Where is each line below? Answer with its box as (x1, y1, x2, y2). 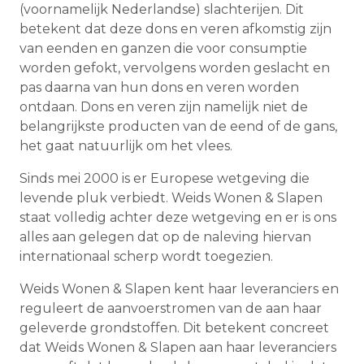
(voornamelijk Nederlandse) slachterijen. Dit (19, 2, 304, 18)
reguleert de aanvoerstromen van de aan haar (19, 301, 322, 317)
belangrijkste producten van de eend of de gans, (19, 119, 337, 135)
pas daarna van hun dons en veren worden (19, 80, 299, 96)
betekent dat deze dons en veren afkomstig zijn (19, 21, 331, 37)
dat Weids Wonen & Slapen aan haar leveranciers (19, 340, 336, 356)
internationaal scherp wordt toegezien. (19, 249, 273, 265)
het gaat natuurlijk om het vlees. (19, 138, 232, 154)
